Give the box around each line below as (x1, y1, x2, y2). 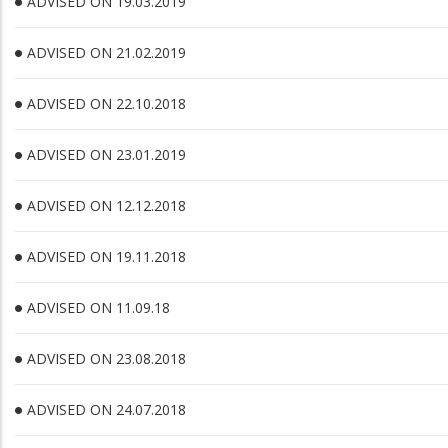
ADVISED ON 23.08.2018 (27, 349, 186, 368)
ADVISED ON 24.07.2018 (27, 400, 186, 419)
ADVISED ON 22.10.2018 (27, 94, 186, 113)
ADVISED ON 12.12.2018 (27, 196, 186, 215)
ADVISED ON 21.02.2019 (27, 43, 186, 62)
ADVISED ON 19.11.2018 (27, 247, 186, 266)
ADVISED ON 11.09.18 (27, 298, 170, 317)
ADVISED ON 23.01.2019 (27, 145, 186, 164)
